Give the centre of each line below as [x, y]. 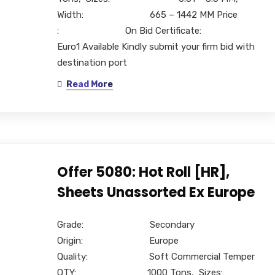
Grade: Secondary [128, 224]
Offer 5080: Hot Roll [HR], [143, 172]
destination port [92, 62]
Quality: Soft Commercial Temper [156, 256]
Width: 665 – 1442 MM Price [147, 14]
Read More [89, 84]
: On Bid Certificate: [152, 30]
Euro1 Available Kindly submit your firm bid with [156, 46]
